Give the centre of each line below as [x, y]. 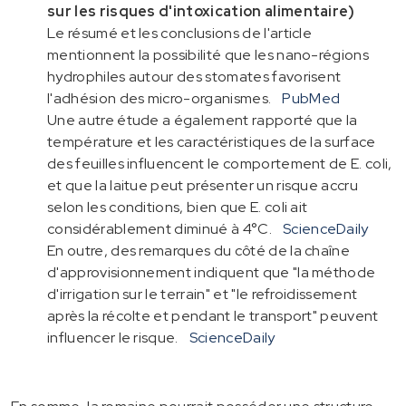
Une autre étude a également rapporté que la [203, 120]
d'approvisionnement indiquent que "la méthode [212, 272]
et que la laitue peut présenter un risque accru [203, 185]
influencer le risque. [113, 337]
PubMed [311, 98]
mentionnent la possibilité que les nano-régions [208, 54]
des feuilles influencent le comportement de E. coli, [220, 163]
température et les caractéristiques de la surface [212, 141]
